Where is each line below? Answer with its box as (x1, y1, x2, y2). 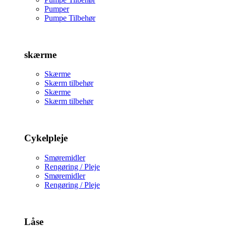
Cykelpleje (24, 133, 68, 144)
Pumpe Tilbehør (44, 14, 95, 22)
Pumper (44, 5, 69, 13)
